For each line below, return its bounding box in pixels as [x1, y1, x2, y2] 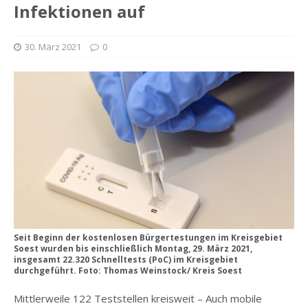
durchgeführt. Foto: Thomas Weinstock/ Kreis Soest [14, 265, 242, 277]
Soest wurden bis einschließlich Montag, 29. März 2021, [14, 243, 252, 255]
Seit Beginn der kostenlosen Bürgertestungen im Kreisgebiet [14, 232, 283, 244]
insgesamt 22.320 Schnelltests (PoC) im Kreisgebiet [14, 254, 238, 266]
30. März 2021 [25, 41, 81, 53]
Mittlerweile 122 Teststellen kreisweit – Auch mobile [14, 291, 262, 306]
